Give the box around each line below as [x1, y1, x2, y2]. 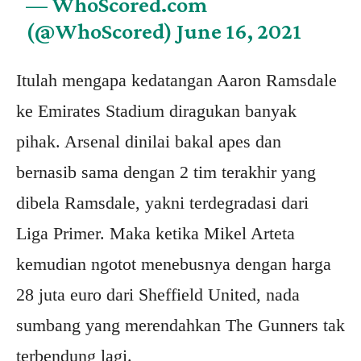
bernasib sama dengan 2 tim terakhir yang [16, 162, 316, 183]
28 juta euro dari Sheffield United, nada [16, 284, 300, 305]
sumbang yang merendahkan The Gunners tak [16, 315, 345, 336]
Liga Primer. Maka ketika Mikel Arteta [16, 223, 295, 244]
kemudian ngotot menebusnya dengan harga [16, 254, 331, 275]
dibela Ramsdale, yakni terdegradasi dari [16, 193, 309, 214]
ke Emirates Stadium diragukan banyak [16, 101, 297, 122]
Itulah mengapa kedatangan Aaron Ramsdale [16, 70, 337, 91]
